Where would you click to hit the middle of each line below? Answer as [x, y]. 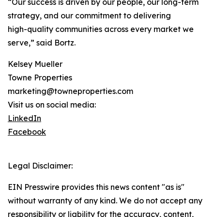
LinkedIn [24, 118]
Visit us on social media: [52, 105]
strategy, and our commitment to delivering [89, 16]
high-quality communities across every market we [101, 29]
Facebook [27, 132]
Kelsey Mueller [35, 64]
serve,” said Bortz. [42, 43]
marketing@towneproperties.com [70, 91]
